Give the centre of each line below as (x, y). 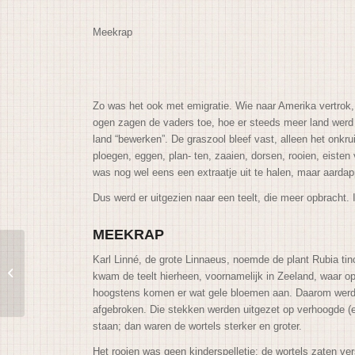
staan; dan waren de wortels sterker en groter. (199, 326)
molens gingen (61, 281)
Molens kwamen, (67, 265)
